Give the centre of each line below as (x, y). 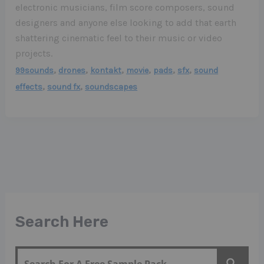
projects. (34, 54)
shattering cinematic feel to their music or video (119, 38)
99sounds (35, 71)
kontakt (106, 71)
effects (29, 87)
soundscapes (111, 87)
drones (72, 71)
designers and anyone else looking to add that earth (126, 23)
